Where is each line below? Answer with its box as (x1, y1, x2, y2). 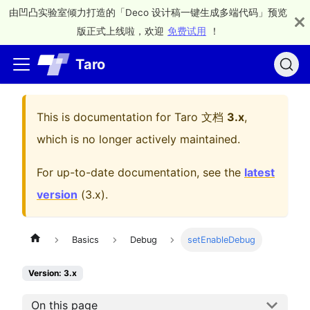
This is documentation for (37, 110, 174, 124)
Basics (72, 235, 100, 246)
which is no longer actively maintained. (37, 132, 240, 146)
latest (244, 165, 275, 179)
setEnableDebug (188, 235, 256, 246)
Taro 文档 (174, 110, 224, 124)
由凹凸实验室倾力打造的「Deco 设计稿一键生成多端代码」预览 (9, 7, 287, 18)
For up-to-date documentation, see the (37, 165, 244, 179)
